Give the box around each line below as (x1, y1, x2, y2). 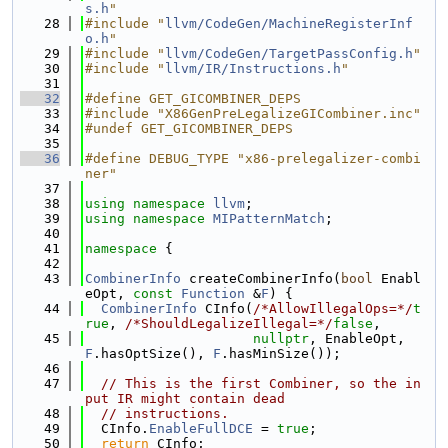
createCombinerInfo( (181, 271, 341, 286)
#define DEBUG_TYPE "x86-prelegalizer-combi (85, 151, 421, 166)
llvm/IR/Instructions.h (165, 61, 341, 76)
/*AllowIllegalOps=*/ (253, 301, 413, 316)
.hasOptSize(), (93, 346, 213, 361)
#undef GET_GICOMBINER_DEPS (85, 121, 293, 136)
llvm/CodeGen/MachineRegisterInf (165, 16, 413, 31)
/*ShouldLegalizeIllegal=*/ (125, 316, 333, 331)
